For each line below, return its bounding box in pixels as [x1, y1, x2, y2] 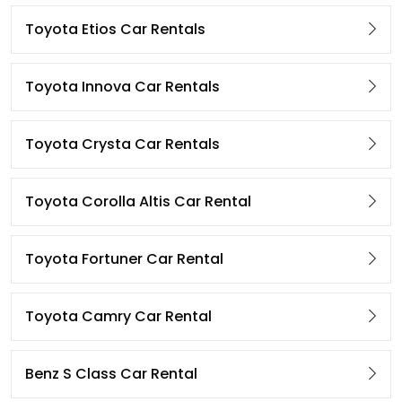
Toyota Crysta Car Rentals [25, 134, 220, 155]
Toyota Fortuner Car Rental [25, 249, 223, 270]
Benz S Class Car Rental [25, 363, 197, 385]
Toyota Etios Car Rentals [25, 19, 205, 40]
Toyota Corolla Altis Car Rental [25, 191, 251, 213]
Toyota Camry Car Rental [25, 306, 212, 328]
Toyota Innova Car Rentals [25, 76, 220, 98]
